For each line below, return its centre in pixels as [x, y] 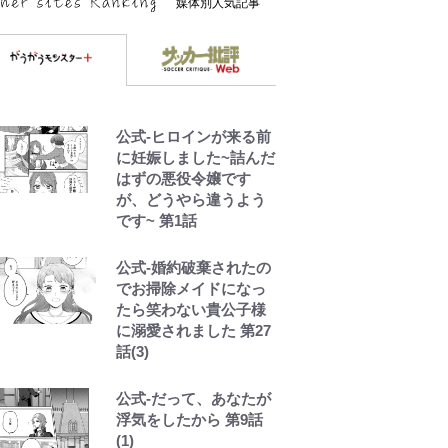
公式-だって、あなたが [193, 398]
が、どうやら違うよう [191, 199]
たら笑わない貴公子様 [191, 309]
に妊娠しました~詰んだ [195, 157]
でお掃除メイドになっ [191, 288]
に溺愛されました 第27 [193, 330]
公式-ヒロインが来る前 [193, 136]
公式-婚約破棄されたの [193, 267]
